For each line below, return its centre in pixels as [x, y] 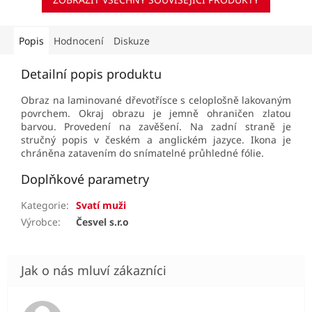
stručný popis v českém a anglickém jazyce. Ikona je [156, 140]
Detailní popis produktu [91, 74]
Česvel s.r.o [102, 222]
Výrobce [39, 222]
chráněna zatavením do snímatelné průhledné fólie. [142, 153]
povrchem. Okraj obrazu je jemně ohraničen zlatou [156, 114]
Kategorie [44, 205]
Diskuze [132, 41]
